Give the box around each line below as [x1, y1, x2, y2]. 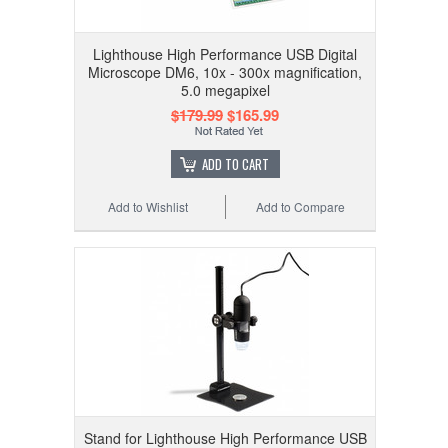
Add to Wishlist [108, 198, 189, 216]
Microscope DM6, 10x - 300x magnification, [88, 62, 362, 83]
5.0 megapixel [180, 80, 270, 101]
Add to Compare [256, 198, 346, 216]
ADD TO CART [201, 154, 269, 175]
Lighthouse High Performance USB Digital [93, 44, 357, 65]
